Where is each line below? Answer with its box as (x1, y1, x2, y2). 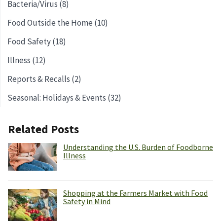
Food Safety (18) (7, 36, 66, 47)
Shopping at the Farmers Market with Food (63, 187, 208, 198)
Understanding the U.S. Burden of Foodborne (63, 142, 213, 152)
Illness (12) (7, 54, 46, 66)
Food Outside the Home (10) (7, 17, 108, 28)
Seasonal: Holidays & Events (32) (7, 92, 121, 103)
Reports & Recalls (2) (7, 73, 81, 84)
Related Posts (8, 121, 79, 136)
